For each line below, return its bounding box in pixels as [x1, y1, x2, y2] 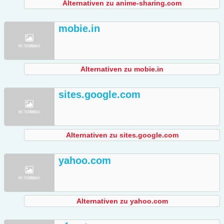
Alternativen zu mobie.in [80, 65, 163, 73]
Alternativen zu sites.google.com [65, 131, 178, 139]
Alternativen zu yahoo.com [76, 197, 168, 205]
